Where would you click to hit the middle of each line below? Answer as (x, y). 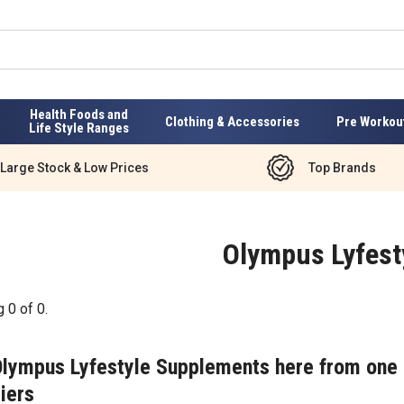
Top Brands (342, 167)
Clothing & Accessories (233, 121)
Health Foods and (78, 115)
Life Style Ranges (78, 128)
